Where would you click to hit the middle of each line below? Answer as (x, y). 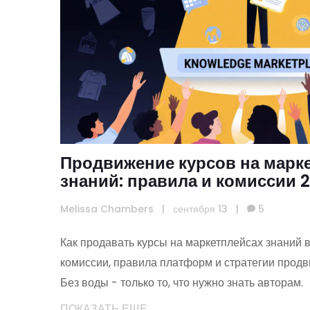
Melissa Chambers (107, 209)
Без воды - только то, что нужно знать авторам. (182, 283)
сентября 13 (200, 209)
